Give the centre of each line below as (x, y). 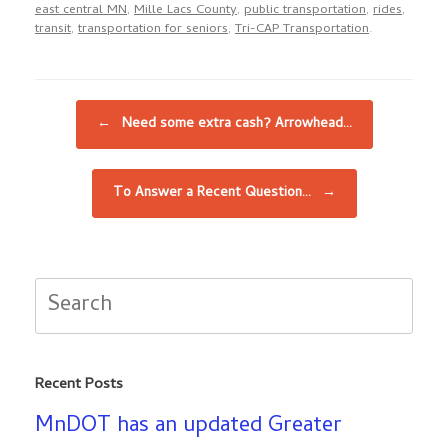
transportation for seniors (153, 30)
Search (66, 293)
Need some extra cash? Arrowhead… (234, 125)
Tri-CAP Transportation (302, 30)
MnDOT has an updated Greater (188, 427)
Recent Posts (79, 385)
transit (53, 30)
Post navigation (80, 110)
